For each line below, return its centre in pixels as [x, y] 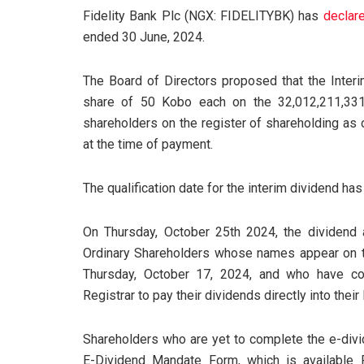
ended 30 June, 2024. [144, 37]
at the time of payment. [148, 145]
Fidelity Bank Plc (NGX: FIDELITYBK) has [203, 16]
